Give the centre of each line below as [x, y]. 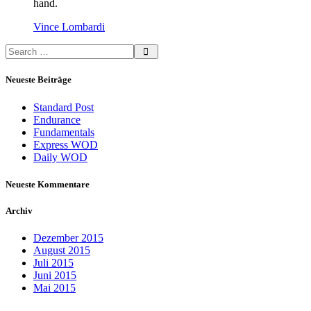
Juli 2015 [53, 263]
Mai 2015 [54, 288]
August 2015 [62, 251]
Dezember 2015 [68, 238]
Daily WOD [60, 157]
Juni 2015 [55, 276]
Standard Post [64, 107]
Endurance [57, 119]
